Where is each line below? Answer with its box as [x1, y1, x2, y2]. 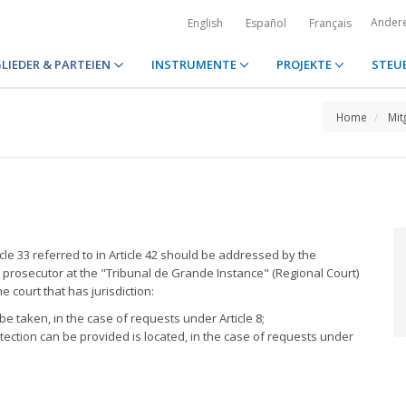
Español [246, 15, 286, 31]
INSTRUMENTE [150, 56, 239, 72]
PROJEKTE [275, 56, 334, 72]
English [188, 15, 223, 31]
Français [309, 15, 352, 31]
